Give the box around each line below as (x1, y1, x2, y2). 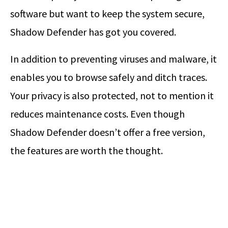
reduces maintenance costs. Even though (10, 107, 185, 121)
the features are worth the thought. (10, 144, 163, 157)
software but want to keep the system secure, (10, 7, 205, 20)
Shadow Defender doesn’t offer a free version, (10, 126, 205, 139)
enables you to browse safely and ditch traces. (10, 71, 207, 84)
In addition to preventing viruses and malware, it (10, 52, 217, 66)
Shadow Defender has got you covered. (10, 25, 176, 39)
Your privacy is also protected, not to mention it (10, 89, 214, 102)
